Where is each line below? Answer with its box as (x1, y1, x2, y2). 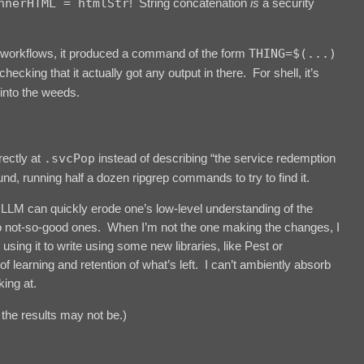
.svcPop (44, 151, 95, 167)
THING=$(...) (249, 46, 336, 62)
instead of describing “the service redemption (95, 151, 336, 166)
